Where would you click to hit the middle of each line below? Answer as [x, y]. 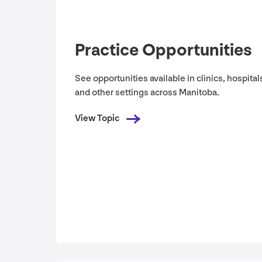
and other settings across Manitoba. [147, 93]
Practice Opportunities [163, 51]
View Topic [97, 119]
